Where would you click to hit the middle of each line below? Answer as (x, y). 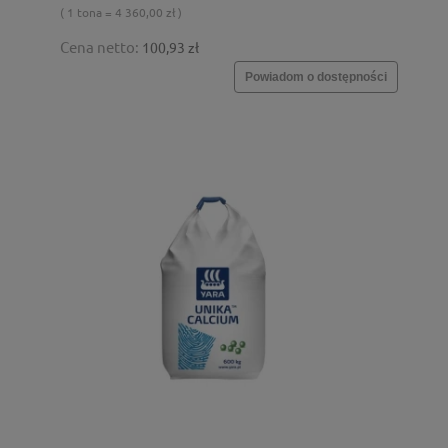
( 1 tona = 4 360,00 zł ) (121, 11)
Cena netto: (101, 46)
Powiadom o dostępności (316, 76)
